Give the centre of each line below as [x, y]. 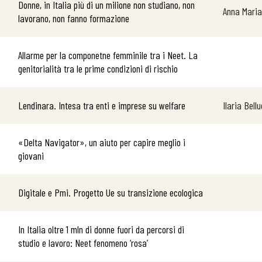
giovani [31, 156]
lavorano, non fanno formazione [74, 18]
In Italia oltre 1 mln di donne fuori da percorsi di [101, 229]
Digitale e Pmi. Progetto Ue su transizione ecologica [111, 192]
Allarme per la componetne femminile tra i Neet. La [108, 55]
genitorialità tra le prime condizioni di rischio [98, 68]
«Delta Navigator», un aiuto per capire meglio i [102, 142]
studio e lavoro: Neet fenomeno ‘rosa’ [83, 243]
